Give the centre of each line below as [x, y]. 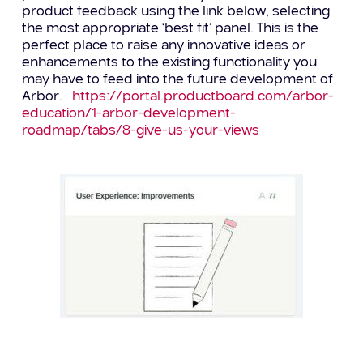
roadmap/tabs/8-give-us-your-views [141, 130]
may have [53, 79]
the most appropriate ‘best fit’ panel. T [143, 28]
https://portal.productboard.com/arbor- [203, 96]
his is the [291, 28]
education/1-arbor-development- [129, 113]
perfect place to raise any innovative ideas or [164, 45]
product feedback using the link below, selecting [176, 11]
